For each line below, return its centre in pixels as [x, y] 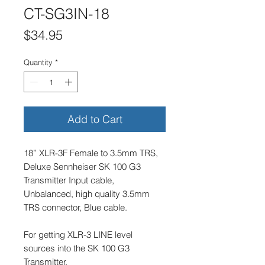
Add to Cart [95, 119]
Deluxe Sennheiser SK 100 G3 [82, 167]
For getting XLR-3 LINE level [78, 235]
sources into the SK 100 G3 [77, 248]
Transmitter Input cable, [69, 180]
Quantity [38, 62]
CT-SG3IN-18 [67, 13]
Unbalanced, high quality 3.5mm [87, 194]
